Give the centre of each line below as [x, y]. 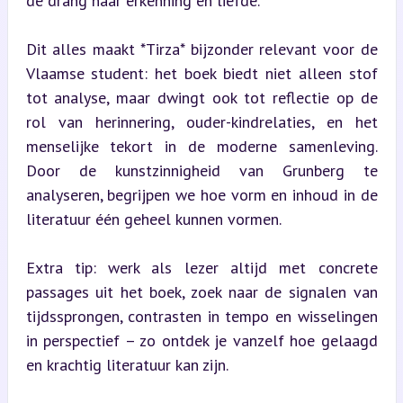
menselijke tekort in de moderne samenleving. [201, 146]
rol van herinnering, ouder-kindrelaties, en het [201, 121]
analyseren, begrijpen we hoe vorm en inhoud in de [201, 194]
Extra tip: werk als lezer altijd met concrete [201, 267]
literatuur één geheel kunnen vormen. [153, 219]
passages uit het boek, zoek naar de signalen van [201, 291]
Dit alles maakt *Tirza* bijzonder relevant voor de [201, 49]
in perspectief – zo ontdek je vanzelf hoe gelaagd [201, 340]
